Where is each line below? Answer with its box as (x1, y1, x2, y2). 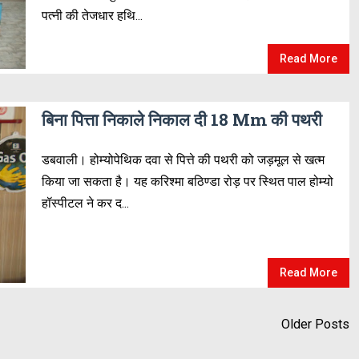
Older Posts (281, 317, 350, 332)
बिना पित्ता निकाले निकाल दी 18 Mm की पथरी (41, 108, 322, 131)
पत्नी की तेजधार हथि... (41, 8, 143, 23)
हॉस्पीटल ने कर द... (41, 196, 129, 211)
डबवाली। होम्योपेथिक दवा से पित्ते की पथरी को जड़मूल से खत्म (41, 152, 325, 167)
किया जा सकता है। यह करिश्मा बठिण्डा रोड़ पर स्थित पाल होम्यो (41, 174, 333, 189)
